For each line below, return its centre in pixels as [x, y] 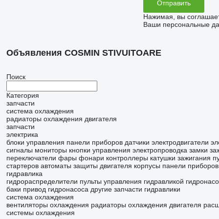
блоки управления [35, 142]
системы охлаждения [40, 213]
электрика [22, 135]
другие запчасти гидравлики [135, 189]
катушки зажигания [180, 158]
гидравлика [24, 174]
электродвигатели [180, 142]
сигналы [19, 150]
